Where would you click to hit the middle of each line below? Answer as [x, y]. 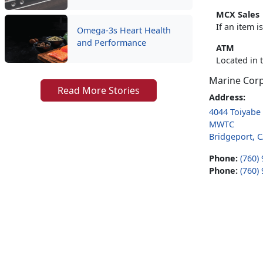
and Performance [111, 43]
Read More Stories [99, 91]
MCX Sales [238, 15]
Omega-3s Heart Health [124, 31]
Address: [227, 97]
